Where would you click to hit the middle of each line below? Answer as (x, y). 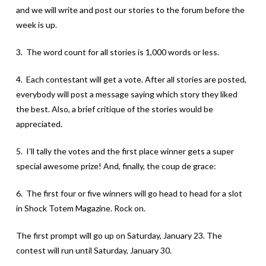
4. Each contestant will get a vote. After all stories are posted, (131, 79)
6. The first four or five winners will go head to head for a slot (129, 193)
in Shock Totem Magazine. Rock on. (80, 208)
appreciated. (39, 123)
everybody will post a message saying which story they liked (126, 94)
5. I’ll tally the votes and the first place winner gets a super (125, 151)
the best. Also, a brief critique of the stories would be (114, 109)
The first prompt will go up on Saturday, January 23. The (119, 235)
